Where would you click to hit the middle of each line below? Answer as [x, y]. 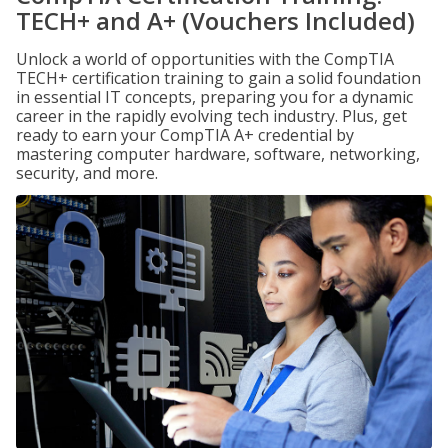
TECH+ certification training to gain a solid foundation [218, 78]
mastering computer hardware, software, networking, [218, 154]
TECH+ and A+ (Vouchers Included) [215, 20]
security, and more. [87, 173]
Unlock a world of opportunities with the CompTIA [205, 59]
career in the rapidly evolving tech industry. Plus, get [211, 116]
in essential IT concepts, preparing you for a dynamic [214, 97]
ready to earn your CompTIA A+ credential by [185, 135]
